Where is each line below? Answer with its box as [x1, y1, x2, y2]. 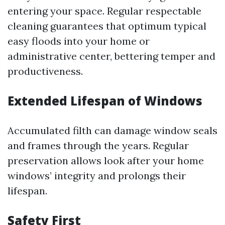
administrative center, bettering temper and [8, 50, 215, 62]
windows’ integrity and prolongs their [8, 169, 186, 182]
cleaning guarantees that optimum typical [8, 20, 206, 32]
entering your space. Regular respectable [8, 5, 201, 17]
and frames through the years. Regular [8, 139, 189, 152]
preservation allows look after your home [8, 154, 204, 167]
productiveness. [8, 65, 83, 77]
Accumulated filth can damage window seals [8, 124, 217, 137]
